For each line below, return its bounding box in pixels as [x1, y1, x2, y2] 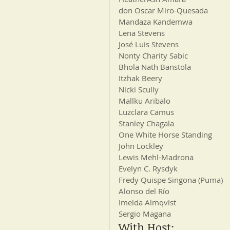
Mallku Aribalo [119, 95, 170, 106]
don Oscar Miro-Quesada [119, 5, 208, 15]
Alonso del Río [119, 186, 169, 196]
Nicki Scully [119, 84, 159, 94]
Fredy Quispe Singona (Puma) [119, 175, 223, 185]
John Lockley [119, 141, 163, 151]
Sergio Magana [119, 208, 171, 219]
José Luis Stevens [119, 39, 179, 49]
